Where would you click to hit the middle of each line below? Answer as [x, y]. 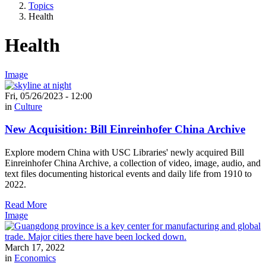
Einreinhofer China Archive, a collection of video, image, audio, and [133, 163]
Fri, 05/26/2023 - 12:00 [48, 96]
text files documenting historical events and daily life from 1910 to [128, 173]
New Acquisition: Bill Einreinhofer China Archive [125, 129]
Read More [26, 204]
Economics [35, 258]
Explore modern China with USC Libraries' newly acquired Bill [124, 152]
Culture [28, 106]
